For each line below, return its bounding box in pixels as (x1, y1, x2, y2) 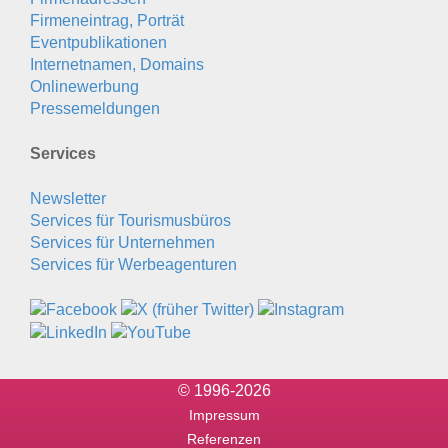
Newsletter (30, 190, 106, 208)
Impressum (188, 406, 260, 423)
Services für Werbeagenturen (30, 256, 237, 274)
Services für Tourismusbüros (30, 212, 231, 230)
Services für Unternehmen (30, 234, 215, 252)
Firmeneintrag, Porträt (30, 12, 184, 30)
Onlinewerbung (30, 78, 139, 96)
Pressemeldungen (30, 100, 160, 118)
